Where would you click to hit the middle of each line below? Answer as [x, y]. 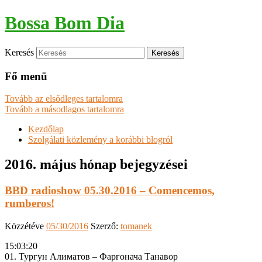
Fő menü [26, 76]
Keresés [19, 52]
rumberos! [30, 204]
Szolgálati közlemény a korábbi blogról [100, 140]
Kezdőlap [46, 129]
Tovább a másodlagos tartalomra [64, 109]
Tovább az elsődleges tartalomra [64, 99]
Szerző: [106, 226]
